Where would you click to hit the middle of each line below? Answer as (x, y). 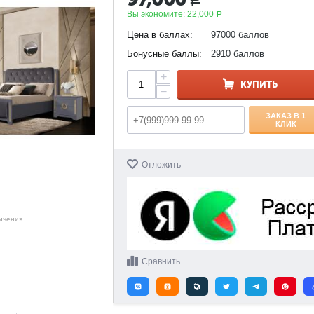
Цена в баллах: (160, 35)
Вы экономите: (157, 14)
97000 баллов (240, 35)
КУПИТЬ (259, 84)
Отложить (162, 165)
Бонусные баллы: (165, 54)
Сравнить (161, 261)
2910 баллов (238, 54)
